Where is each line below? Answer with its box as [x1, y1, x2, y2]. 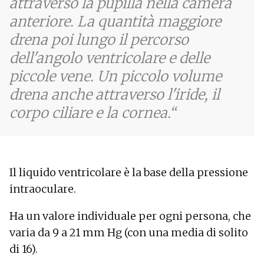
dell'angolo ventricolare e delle [9, 48, 210, 67]
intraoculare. [9, 181, 76, 196]
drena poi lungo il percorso [9, 30, 189, 49]
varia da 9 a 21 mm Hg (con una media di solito [9, 225, 248, 239]
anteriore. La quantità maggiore [9, 12, 221, 31]
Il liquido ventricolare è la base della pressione [9, 165, 248, 179]
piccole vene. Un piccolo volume [9, 67, 222, 85]
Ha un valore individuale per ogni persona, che [9, 209, 251, 223]
